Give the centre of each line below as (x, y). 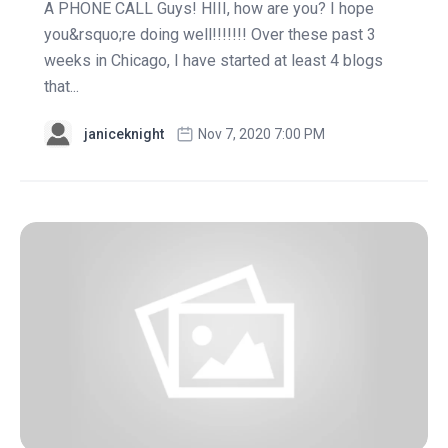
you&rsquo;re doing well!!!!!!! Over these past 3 (210, 35)
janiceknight (124, 134)
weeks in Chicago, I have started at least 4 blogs (213, 61)
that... (61, 87)
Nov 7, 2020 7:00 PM (261, 134)
